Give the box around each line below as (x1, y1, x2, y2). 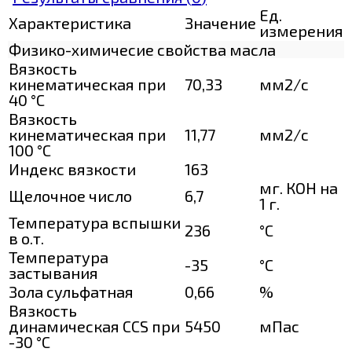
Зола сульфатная (9, 281, 134, 301)
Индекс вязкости (9, 159, 136, 178)
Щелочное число (9, 185, 132, 205)
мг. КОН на (259, 178, 338, 197)
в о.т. (9, 228, 44, 247)
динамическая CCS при (9, 316, 180, 335)
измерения (259, 20, 343, 40)
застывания (9, 262, 98, 282)
